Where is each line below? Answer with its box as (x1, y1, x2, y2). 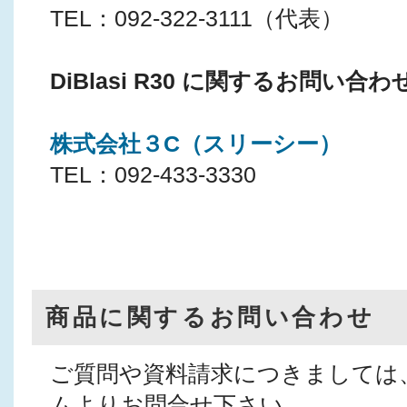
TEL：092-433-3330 (50, 163, 256, 187)
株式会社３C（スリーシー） (50, 132, 342, 156)
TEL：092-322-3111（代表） (50, 6, 343, 31)
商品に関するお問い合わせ (45, 304, 375, 330)
